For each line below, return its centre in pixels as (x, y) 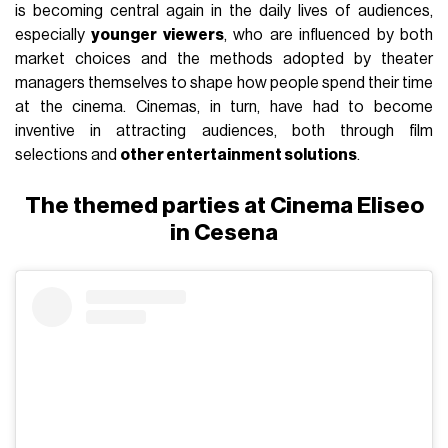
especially (53, 34)
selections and (68, 154)
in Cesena (224, 232)
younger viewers (157, 34)
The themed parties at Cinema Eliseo (224, 205)
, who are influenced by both (328, 34)
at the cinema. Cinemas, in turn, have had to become (224, 106)
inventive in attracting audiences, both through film (224, 130)
